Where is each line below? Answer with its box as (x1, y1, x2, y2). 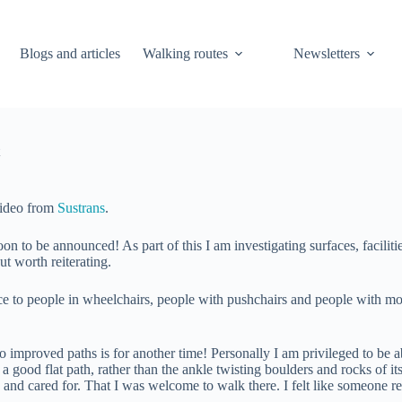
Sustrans (57, 200, 105, 215)
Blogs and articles (20, 46, 121, 61)
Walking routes (143, 46, 229, 61)
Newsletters (293, 46, 361, 61)
